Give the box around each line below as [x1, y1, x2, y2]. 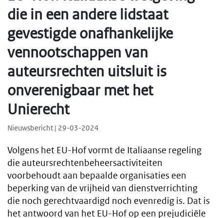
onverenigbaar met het [7, 81, 153, 99]
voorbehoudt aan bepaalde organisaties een [7, 170, 186, 182]
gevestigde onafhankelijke [7, 24, 173, 42]
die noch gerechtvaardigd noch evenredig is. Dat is [7, 195, 210, 207]
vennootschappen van [7, 43, 148, 61]
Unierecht [7, 100, 70, 118]
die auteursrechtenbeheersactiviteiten [7, 157, 163, 169]
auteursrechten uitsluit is [7, 62, 166, 80]
